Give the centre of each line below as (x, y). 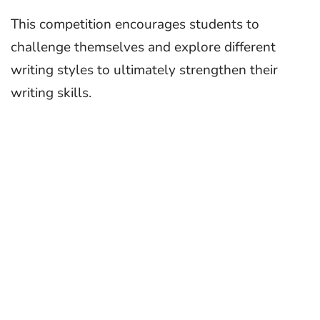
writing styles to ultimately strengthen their (144, 70)
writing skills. (51, 93)
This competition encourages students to (135, 25)
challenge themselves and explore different (143, 47)
